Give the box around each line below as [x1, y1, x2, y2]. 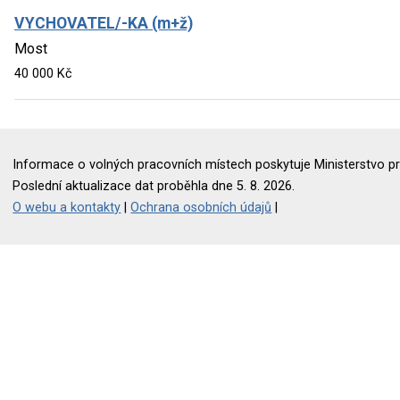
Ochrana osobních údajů [130, 199, 272, 215]
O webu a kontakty [12, 199, 121, 215]
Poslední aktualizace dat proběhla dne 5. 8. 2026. [12, 178, 296, 194]
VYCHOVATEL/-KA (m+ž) [14, 13, 193, 32]
